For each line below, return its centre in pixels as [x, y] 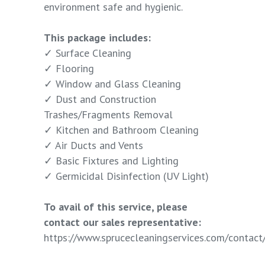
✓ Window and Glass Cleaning [112, 84]
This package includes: [97, 38]
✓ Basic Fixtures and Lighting [111, 161]
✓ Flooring [69, 69]
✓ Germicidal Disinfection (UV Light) [126, 176]
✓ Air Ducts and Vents [93, 146]
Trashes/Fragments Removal [108, 115]
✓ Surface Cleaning [88, 53]
